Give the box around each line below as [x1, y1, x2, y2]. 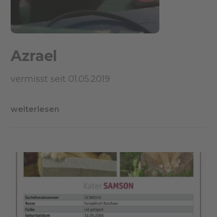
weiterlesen [11, 104, 60, 114]
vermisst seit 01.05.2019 [11, 73, 110, 84]
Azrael [11, 46, 58, 65]
